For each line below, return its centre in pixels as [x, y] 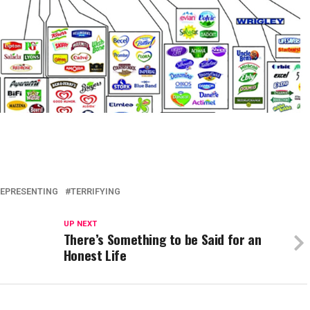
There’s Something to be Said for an [162, 239]
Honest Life [95, 255]
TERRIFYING [95, 191]
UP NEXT [80, 224]
